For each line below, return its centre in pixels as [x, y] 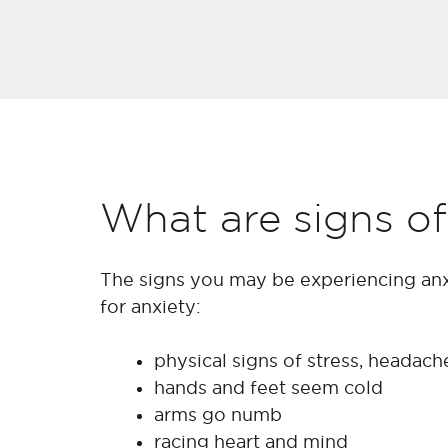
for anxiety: [150, 306]
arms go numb [218, 414]
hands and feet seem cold [268, 387]
